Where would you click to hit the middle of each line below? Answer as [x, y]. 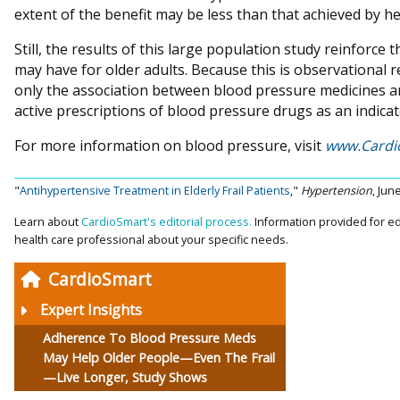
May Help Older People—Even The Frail [159, 358]
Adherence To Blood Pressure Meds [150, 338]
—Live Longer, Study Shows [125, 378]
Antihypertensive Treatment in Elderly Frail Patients [155, 191]
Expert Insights [91, 310]
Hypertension [337, 191]
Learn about [48, 222]
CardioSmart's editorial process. [168, 222]
